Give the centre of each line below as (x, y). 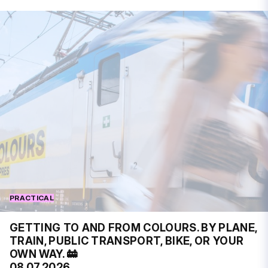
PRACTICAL (32, 197)
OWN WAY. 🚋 (44, 254)
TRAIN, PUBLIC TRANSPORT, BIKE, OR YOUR (127, 240)
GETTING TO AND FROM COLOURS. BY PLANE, (133, 227)
